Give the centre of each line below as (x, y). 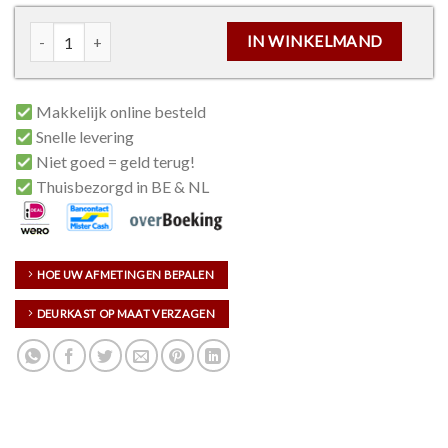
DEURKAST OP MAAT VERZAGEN (125, 314)
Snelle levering (84, 137)
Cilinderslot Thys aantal (108, 33)
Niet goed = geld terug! (114, 162)
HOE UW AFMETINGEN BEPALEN (125, 275)
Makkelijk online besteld (120, 112)
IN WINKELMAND (314, 41)
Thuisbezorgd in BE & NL (121, 187)
